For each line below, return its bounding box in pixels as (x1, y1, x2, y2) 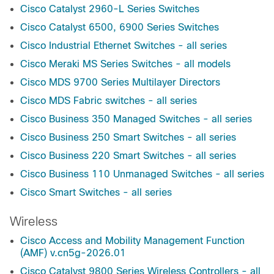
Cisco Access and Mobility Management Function (20, 235, 245, 246)
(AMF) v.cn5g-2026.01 (20, 248, 126, 259)
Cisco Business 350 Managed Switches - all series (20, 114, 252, 125)
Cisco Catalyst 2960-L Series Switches (20, 4, 199, 15)
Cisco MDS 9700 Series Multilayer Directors (20, 77, 220, 88)
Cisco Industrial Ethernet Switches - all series (20, 40, 227, 51)
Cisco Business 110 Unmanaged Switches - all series (20, 169, 264, 180)
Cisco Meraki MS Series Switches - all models (20, 59, 231, 70)
